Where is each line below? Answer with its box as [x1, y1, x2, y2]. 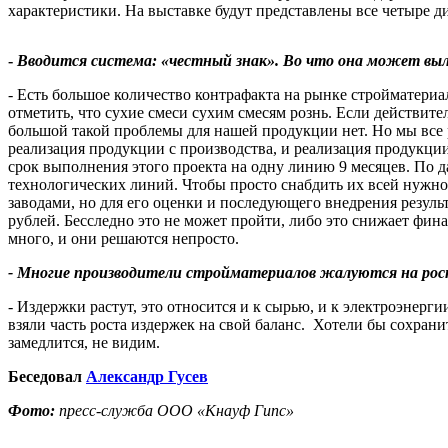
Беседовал [8, 367, 86, 385]
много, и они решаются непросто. [8, 229, 243, 247]
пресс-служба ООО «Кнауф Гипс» [55, 401, 294, 419]
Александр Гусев [86, 367, 208, 385]
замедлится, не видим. [8, 333, 160, 351]
